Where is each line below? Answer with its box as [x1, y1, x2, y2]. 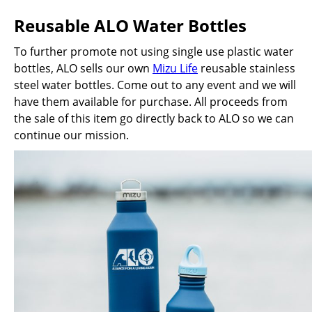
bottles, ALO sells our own [14, 61, 153, 76]
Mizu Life [153, 61, 198, 76]
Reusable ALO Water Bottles [14, 14, 247, 37]
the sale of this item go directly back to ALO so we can [14, 111, 294, 126]
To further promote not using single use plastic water [14, 44, 294, 59]
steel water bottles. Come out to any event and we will [14, 77, 296, 93]
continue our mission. [14, 127, 129, 143]
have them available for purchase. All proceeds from [14, 94, 288, 109]
